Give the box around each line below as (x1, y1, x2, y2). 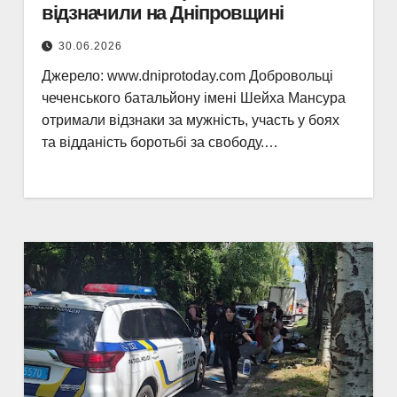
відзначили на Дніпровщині (41, 2, 284, 24)
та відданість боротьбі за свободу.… (41, 135, 278, 150)
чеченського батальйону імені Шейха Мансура (41, 90, 346, 105)
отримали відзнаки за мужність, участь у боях (41, 113, 339, 128)
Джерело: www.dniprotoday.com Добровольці (41, 68, 333, 83)
